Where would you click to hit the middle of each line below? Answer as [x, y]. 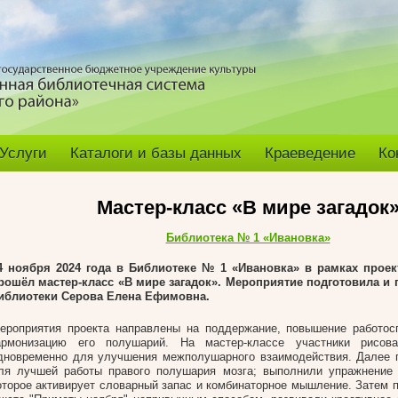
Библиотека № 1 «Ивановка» [248, 238]
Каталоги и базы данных [156, 153]
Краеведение [310, 153]
